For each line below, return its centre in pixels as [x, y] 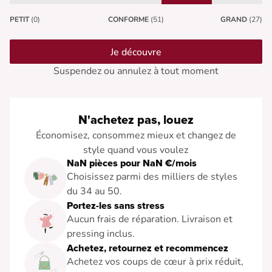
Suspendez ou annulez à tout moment [136, 71]
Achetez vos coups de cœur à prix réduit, [155, 262]
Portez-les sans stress [116, 206]
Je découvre [136, 53]
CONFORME [128, 20]
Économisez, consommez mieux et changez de [136, 136]
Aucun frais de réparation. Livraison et [150, 219]
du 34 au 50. [94, 192]
